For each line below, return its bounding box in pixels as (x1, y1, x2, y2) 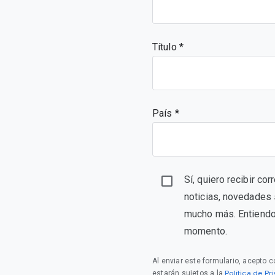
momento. (184, 225, 227, 237)
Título (152, 41, 179, 53)
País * (152, 107, 179, 119)
